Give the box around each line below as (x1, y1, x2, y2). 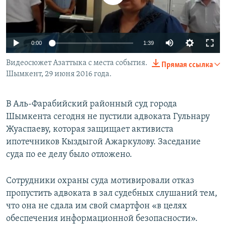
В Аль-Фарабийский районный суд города (6, 99, 177, 109)
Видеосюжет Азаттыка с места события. (6, 59, 147, 68)
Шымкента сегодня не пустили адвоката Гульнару (6, 112, 210, 122)
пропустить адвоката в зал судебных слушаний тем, (6, 189, 217, 199)
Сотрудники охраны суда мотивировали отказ (6, 176, 194, 186)
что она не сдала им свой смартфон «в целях (6, 201, 187, 211)
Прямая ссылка (161, 61, 213, 70)
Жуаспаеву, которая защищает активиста (6, 125, 174, 135)
